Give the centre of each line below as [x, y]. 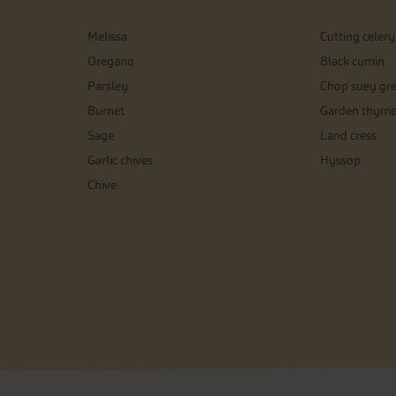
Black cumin [352, 61]
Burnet [106, 110]
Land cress [348, 135]
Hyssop [340, 160]
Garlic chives [120, 160]
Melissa [107, 36]
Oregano [111, 61]
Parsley [108, 86]
